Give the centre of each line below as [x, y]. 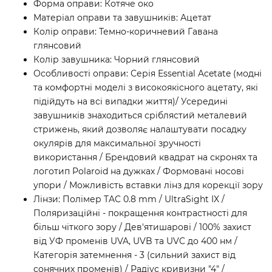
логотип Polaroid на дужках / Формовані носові [139, 172]
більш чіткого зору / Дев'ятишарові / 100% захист [142, 227]
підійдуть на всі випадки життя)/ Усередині [131, 102]
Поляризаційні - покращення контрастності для [140, 213]
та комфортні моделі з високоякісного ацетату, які [146, 88]
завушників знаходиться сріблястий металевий [140, 116]
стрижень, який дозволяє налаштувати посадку [140, 130]
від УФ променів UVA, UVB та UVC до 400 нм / [135, 241]
